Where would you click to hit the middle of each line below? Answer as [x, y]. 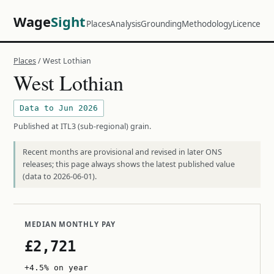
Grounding [161, 24]
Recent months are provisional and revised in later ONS [122, 152]
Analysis [125, 24]
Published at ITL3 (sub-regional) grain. [82, 126]
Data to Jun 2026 [59, 108]
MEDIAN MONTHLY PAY [70, 224]
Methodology [207, 24]
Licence [246, 24]
